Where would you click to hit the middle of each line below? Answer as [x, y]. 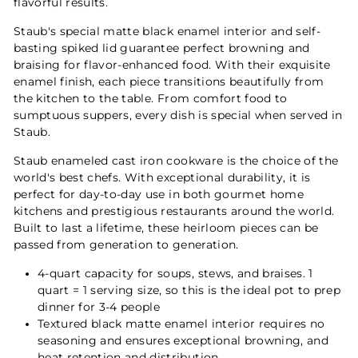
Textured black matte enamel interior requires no [181, 324]
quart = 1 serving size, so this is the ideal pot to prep [189, 290]
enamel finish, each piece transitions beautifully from [169, 82]
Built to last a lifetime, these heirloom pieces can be [166, 228]
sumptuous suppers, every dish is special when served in [178, 115]
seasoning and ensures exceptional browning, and [183, 341]
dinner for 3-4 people [99, 307]
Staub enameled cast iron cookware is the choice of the [176, 161]
